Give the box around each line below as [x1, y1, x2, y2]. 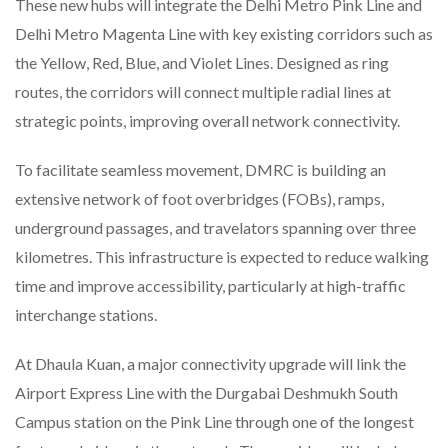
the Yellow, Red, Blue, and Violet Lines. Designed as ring [15, 52, 389, 72]
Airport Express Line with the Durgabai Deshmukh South [15, 382, 398, 402]
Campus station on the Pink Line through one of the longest [15, 411, 414, 431]
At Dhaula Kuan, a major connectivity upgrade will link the [15, 353, 406, 373]
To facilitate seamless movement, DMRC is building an [15, 159, 386, 179]
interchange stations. [15, 304, 157, 324]
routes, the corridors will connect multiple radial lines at [15, 81, 391, 101]
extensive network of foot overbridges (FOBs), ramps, [15, 188, 384, 208]
